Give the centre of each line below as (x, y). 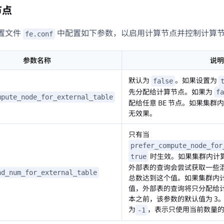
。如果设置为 (197, 80)
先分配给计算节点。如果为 (171, 91)
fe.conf (39, 34)
